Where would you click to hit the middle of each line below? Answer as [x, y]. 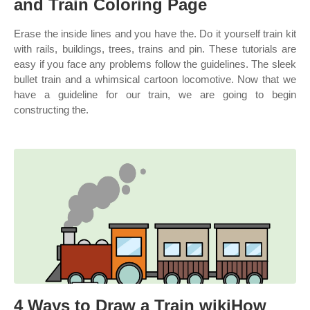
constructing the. [51, 110]
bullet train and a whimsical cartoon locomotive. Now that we [155, 79]
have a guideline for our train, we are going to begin [155, 94]
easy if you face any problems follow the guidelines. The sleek [155, 64]
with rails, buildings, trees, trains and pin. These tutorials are [155, 49]
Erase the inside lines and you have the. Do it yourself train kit [155, 34]
